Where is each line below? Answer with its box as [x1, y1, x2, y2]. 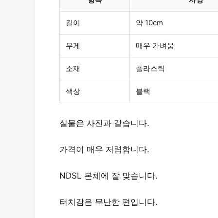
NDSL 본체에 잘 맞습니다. [59, 170, 158, 181]
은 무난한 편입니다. [84, 197, 158, 207]
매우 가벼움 [136, 40, 174, 50]
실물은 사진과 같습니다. [59, 118, 149, 128]
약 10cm [136, 18, 163, 27]
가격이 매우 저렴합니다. [59, 144, 149, 154]
